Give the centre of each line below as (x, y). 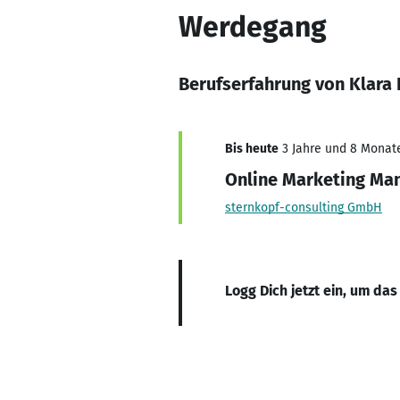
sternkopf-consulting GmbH (304, 208)
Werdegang (253, 27)
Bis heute (252, 149)
